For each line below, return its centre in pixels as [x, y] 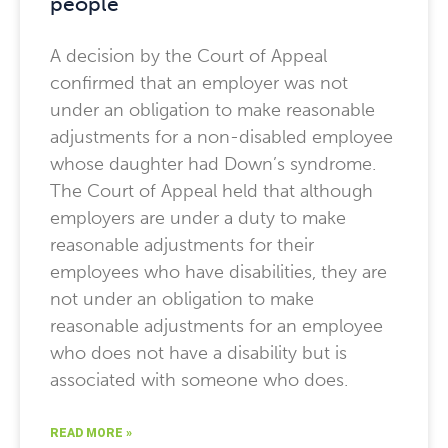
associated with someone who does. [199, 380]
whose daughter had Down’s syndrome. [213, 164]
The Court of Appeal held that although [211, 191]
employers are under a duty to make [198, 218]
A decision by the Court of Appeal [188, 56]
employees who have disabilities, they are [218, 272]
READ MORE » [91, 433]
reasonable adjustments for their [182, 245]
